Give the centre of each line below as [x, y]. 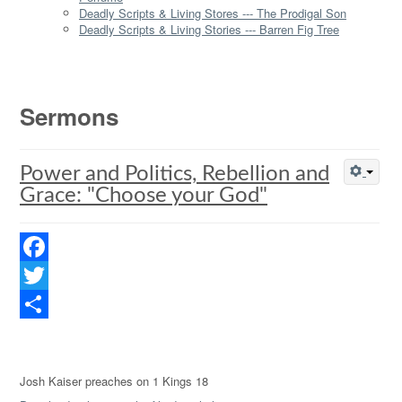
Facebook [45, 275]
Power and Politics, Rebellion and [175, 174]
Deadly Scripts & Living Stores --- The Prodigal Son [213, 13]
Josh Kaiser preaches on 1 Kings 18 [114, 381]
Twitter [37, 304]
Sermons [69, 116]
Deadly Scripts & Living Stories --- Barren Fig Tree [209, 29]
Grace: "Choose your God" [144, 196]
